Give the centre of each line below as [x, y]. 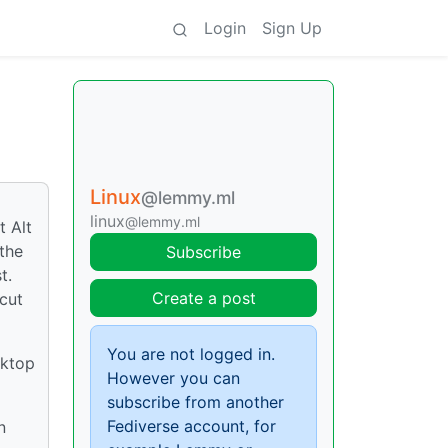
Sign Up [292, 28]
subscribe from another [195, 402]
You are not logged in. [191, 354]
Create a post [203, 298]
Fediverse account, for [191, 426]
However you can [173, 378]
